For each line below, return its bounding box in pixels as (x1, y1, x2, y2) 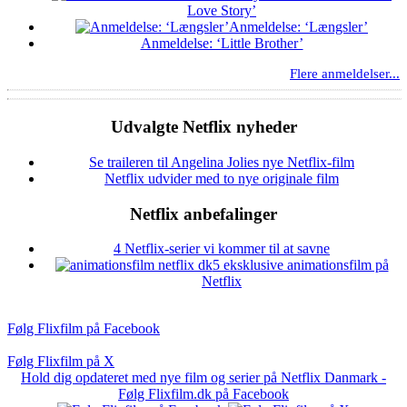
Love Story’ (187, 3, 256, 19)
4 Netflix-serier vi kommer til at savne (114, 241, 330, 257)
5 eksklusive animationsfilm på (212, 257, 389, 273)
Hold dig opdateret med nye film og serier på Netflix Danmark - (21, 370, 386, 386)
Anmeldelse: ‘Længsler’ (229, 19, 368, 35)
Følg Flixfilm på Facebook (7, 321, 160, 337)
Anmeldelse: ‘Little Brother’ (140, 35, 303, 52)
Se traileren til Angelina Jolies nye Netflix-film (89, 154, 354, 170)
